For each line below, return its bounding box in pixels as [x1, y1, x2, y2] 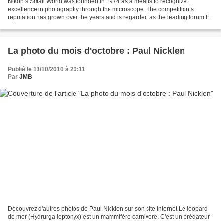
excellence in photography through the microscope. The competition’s [8, 5, 194, 13]
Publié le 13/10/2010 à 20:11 [8, 65, 85, 73]
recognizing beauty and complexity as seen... [8, 21, 128, 29]
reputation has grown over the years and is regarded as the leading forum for [8, 13, 213, 21]
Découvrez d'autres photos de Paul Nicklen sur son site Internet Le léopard [8, 205, 208, 213]
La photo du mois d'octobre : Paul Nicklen [8, 45, 185, 56]
